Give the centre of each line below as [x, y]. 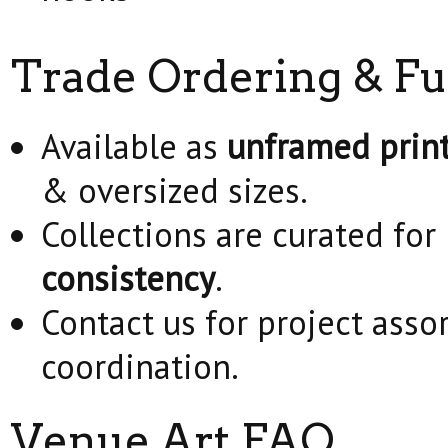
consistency [128, 278]
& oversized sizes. [174, 190]
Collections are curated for [243, 234]
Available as [134, 146]
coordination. [140, 366]
